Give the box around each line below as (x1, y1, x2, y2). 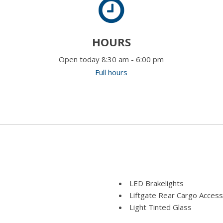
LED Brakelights (129, 178, 184, 188)
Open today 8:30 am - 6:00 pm (59, 54, 164, 64)
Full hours (95, 67, 128, 77)
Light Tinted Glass (129, 202, 192, 212)
